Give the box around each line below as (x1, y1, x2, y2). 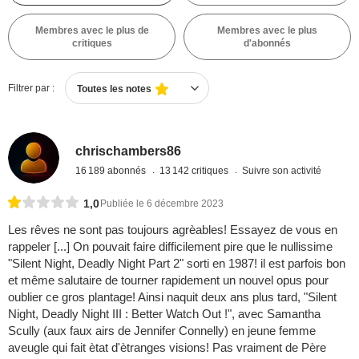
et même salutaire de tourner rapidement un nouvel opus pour (8, 273, 329, 288)
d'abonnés (244, 38, 291, 49)
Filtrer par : (8, 83, 54, 94)
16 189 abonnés (75, 164, 149, 176)
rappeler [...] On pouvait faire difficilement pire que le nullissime (8, 240, 333, 254)
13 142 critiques (159, 164, 232, 176)
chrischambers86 (75, 143, 182, 158)
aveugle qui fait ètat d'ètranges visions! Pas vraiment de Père (8, 341, 326, 355)
